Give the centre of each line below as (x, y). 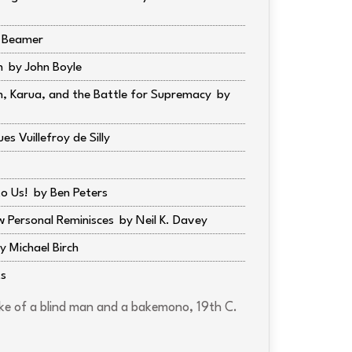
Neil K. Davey (172, 221)
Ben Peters (79, 193)
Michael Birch (44, 248)
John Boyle (53, 68)
